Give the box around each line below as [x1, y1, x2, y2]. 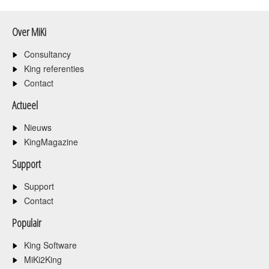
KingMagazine [24, 135, 78, 148]
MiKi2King [24, 253, 62, 265]
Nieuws [24, 121, 52, 133]
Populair [12, 215, 41, 230]
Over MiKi [12, 24, 46, 39]
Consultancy [24, 47, 71, 60]
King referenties [24, 62, 84, 74]
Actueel [12, 97, 38, 112]
